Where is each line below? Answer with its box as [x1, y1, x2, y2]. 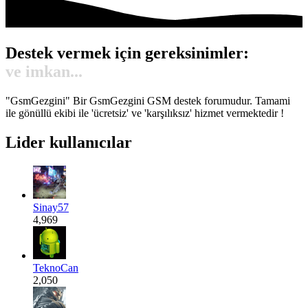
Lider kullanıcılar [5, 133, 132, 151]
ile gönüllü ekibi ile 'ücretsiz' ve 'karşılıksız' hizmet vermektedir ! [5, 107, 284, 120]
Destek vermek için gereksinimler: [5, 44, 249, 63]
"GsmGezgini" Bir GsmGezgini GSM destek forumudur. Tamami [5, 95, 290, 107]
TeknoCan [33, 261, 78, 274]
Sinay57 [33, 201, 69, 213]
